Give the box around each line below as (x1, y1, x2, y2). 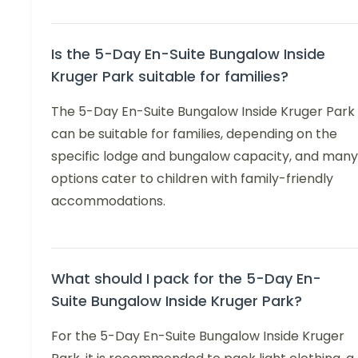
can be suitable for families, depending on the (51, 125, 337, 144)
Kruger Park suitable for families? (51, 66, 288, 87)
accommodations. (51, 192, 165, 211)
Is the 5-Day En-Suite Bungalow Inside (51, 44, 325, 65)
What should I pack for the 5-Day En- (51, 268, 321, 289)
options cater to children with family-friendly (51, 169, 333, 189)
